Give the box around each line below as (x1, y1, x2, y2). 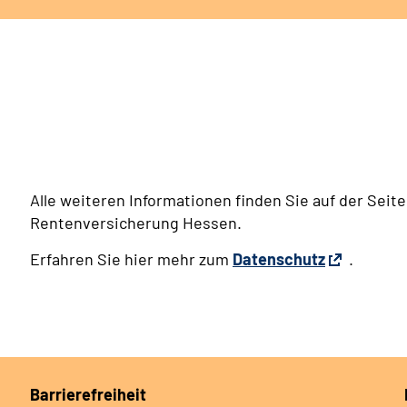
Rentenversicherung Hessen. (30, 212, 242, 233)
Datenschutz (233, 248, 325, 269)
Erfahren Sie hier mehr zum (30, 248, 233, 269)
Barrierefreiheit (29, 383, 146, 404)
